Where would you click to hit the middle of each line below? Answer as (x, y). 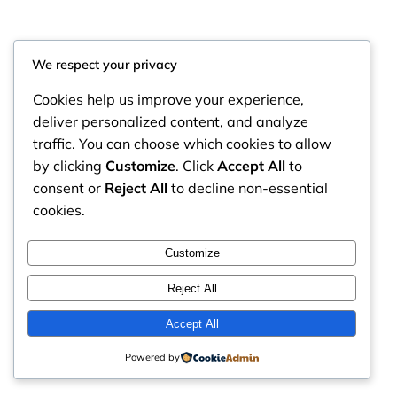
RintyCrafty (61, 229)
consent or (69, 187)
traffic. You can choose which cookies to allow (182, 143)
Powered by (152, 357)
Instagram (357, 227)
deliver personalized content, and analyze (171, 121)
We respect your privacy (105, 64)
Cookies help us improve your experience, (168, 99)
